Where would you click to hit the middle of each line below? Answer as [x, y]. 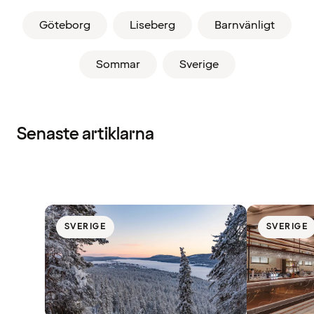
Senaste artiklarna [86, 135]
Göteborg [65, 26]
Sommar [118, 65]
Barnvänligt [245, 26]
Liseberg [152, 26]
